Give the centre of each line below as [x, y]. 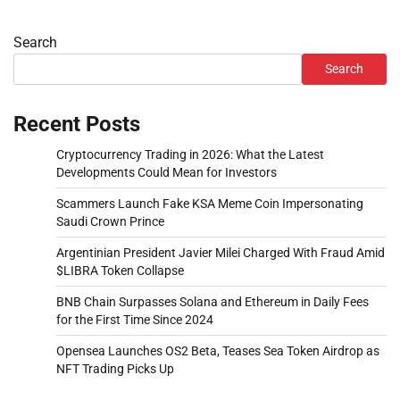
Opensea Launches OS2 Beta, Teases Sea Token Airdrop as [218, 350]
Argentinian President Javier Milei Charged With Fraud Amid [221, 252]
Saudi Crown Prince [110, 221]
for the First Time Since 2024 [135, 319]
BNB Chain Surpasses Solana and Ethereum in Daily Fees [212, 301]
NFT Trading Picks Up [115, 368]
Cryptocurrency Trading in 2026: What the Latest [190, 154]
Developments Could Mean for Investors [167, 172]
